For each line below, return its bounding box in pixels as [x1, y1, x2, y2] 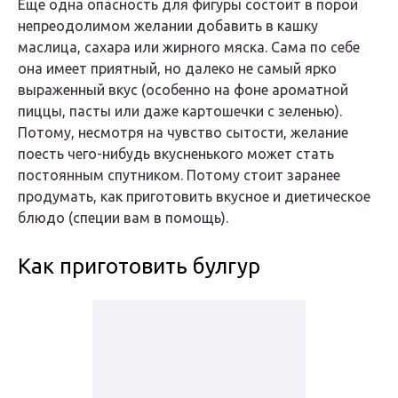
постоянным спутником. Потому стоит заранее [18, 167, 340, 184]
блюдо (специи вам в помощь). [18, 210, 228, 227]
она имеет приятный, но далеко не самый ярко [18, 60, 337, 77]
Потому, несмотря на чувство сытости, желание [18, 124, 348, 141]
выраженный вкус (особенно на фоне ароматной [18, 82, 348, 99]
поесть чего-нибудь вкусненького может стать [18, 146, 334, 163]
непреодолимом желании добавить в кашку [18, 18, 318, 35]
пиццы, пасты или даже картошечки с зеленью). [18, 103, 342, 120]
